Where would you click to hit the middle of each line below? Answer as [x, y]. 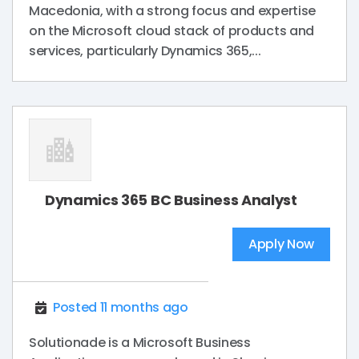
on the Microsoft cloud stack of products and [171, 31]
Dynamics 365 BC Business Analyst [171, 200]
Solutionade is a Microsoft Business [140, 343]
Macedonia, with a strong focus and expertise [172, 11]
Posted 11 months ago [121, 308]
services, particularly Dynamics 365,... [145, 51]
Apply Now [281, 244]
